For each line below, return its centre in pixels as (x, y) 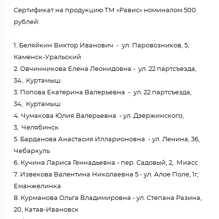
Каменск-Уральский (47, 57)
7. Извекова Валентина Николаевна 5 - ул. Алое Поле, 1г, (106, 175)
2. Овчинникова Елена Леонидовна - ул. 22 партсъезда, (105, 69)
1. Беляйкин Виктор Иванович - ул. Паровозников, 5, (101, 46)
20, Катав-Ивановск (46, 210)
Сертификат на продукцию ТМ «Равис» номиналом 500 (105, 11)
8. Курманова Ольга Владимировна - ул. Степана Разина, (108, 198)
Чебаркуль (32, 151)
